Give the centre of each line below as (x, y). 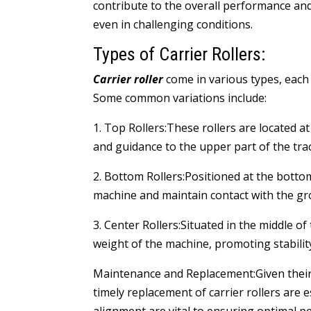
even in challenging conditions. (173, 24)
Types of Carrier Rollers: (179, 54)
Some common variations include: (180, 98)
